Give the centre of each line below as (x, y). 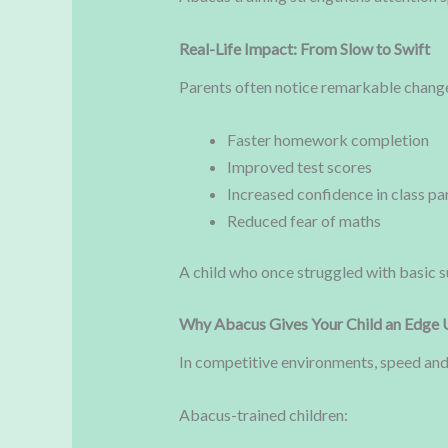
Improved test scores (299, 166)
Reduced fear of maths (303, 220)
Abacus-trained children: (263, 414)
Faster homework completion (327, 139)
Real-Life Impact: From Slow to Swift (304, 48)
